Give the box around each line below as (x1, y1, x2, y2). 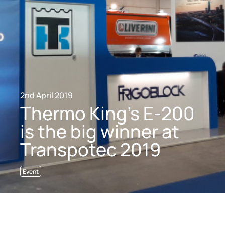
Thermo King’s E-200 (20, 99, 195, 125)
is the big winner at (20, 118, 179, 143)
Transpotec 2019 (20, 136, 161, 161)
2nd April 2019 (20, 89, 73, 101)
